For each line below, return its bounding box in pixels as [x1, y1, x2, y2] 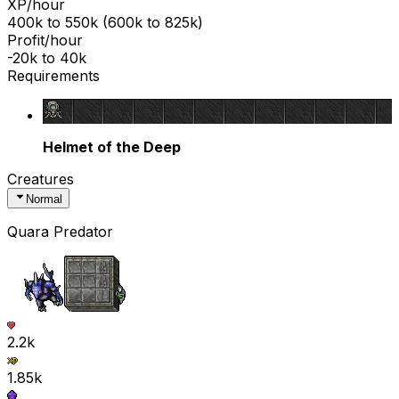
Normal [26, 191, 63, 206]
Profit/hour [7, 31, 83, 50]
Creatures [7, 170, 74, 189]
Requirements [7, 67, 100, 85]
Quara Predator [7, 222, 113, 240]
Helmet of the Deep [43, 138, 181, 157]
